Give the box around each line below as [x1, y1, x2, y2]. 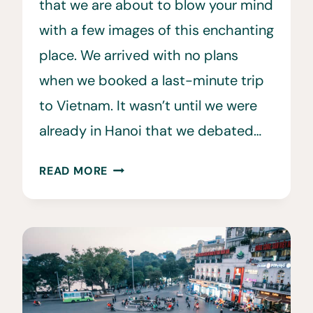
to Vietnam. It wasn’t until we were [39, 96, 257, 115]
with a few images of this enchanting [39, 20, 274, 39]
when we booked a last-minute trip [39, 71, 264, 89]
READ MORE [39, 163, 108, 178]
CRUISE [107, 236, 150, 252]
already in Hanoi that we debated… [39, 121, 261, 140]
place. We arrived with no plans [39, 45, 238, 64]
